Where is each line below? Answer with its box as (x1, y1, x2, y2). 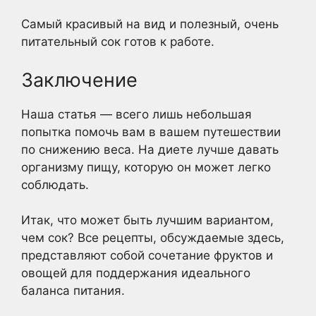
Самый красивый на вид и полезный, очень (21, 17, 279, 32)
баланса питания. (21, 284, 125, 298)
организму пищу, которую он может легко (21, 159, 271, 174)
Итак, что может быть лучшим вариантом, (21, 213, 274, 228)
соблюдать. (21, 177, 89, 192)
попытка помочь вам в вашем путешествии (21, 124, 281, 139)
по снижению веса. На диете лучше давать (21, 142, 279, 157)
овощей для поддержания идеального (21, 266, 250, 281)
